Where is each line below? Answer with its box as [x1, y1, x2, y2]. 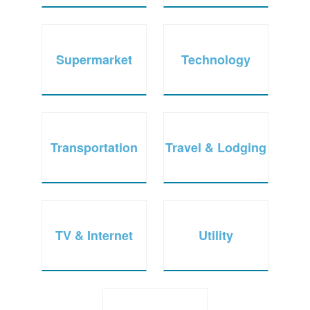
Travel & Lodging [165, 138, 266, 156]
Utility [199, 226, 233, 244]
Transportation [51, 138, 138, 156]
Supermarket [56, 50, 132, 69]
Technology [181, 50, 250, 69]
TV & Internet [55, 226, 133, 244]
